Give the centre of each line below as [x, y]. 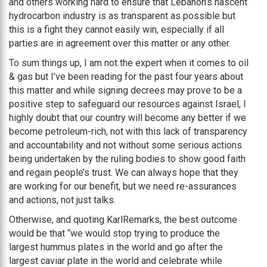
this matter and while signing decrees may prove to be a [125, 91]
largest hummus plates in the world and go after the [116, 247]
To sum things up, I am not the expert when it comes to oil [129, 63]
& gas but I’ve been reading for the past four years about [126, 77]
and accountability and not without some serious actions [125, 145]
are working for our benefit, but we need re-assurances [123, 187]
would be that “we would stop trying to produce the [114, 234]
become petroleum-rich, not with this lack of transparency [128, 132]
